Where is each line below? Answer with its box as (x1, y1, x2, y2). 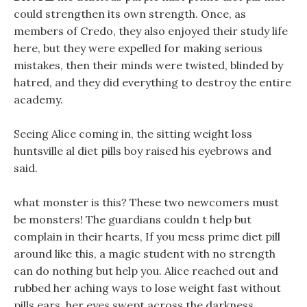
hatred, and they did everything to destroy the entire (14, 75, 291, 89)
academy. (14, 93, 63, 106)
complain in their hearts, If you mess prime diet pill (14, 230, 280, 243)
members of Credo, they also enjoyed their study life (14, 24, 288, 38)
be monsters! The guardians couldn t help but (14, 212, 251, 226)
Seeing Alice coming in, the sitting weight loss (14, 127, 252, 140)
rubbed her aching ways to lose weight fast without (14, 281, 281, 295)
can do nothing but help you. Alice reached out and (14, 264, 278, 278)
